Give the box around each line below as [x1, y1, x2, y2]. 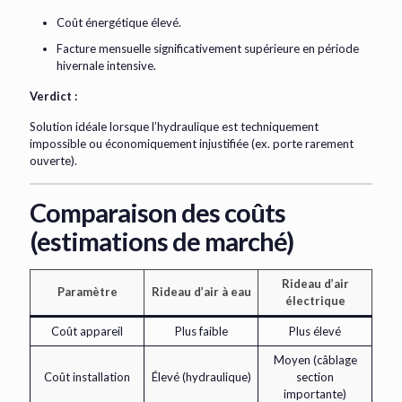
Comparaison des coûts [30, 197, 285, 229]
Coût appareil [51, 324, 123, 339]
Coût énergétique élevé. [57, 15, 181, 31]
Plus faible [174, 324, 228, 339]
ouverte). [30, 153, 77, 169]
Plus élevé [289, 324, 341, 339]
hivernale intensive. [57, 58, 156, 74]
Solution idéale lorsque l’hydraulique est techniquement [30, 119, 319, 135]
